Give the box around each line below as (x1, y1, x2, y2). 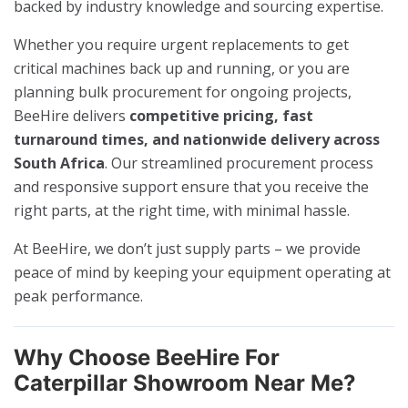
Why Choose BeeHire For (14, 343, 280, 371)
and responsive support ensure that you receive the (14, 176, 369, 197)
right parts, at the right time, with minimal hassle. (14, 199, 350, 220)
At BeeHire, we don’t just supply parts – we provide (14, 238, 361, 259)
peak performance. (14, 285, 143, 306)
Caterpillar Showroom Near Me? (14, 369, 356, 396)
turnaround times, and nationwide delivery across (14, 128, 380, 149)
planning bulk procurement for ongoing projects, (14, 81, 352, 102)
